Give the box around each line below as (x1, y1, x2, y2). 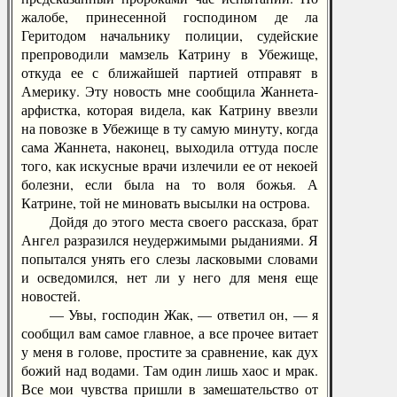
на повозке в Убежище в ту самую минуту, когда (21, 119, 318, 137)
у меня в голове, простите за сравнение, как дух (21, 342, 318, 361)
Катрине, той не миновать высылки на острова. (21, 193, 310, 212)
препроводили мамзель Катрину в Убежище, (21, 44, 318, 63)
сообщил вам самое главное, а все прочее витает (21, 323, 318, 342)
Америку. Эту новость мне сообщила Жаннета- (21, 82, 318, 100)
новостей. (21, 286, 81, 305)
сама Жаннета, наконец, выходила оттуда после (21, 137, 318, 156)
